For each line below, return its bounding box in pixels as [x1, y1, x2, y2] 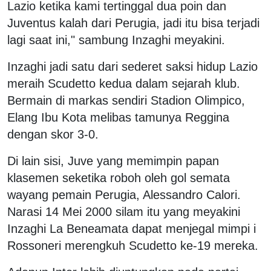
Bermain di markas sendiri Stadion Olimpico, [7, 93, 245, 107]
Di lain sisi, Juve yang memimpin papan [7, 154, 219, 168]
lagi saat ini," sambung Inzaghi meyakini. [7, 33, 225, 47]
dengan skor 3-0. [7, 127, 99, 141]
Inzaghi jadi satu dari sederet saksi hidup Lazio [7, 59, 258, 73]
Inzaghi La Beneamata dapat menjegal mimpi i [7, 221, 256, 235]
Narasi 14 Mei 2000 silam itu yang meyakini [7, 204, 240, 218]
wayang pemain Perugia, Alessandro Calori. [7, 188, 241, 201]
